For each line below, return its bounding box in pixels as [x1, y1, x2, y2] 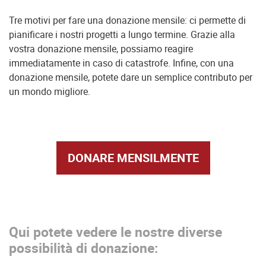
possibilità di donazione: [9, 238, 158, 257]
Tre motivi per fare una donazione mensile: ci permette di [9, 13, 246, 27]
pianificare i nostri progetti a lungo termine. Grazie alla [9, 27, 235, 41]
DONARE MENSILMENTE [67, 149, 199, 166]
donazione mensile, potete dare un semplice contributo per [9, 70, 252, 84]
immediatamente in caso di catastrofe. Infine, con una [9, 56, 234, 69]
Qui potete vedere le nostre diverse [9, 222, 222, 241]
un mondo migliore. [9, 84, 90, 98]
